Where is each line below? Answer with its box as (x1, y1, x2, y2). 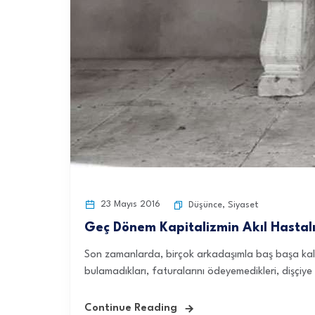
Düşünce (188, 200, 222, 210)
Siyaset (228, 200, 259, 210)
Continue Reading (84, 303, 177, 314)
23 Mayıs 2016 (98, 200, 160, 209)
